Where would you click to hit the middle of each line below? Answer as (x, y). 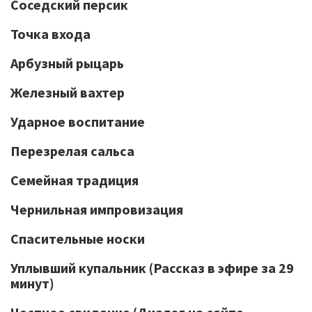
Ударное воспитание (78, 122)
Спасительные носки (78, 239)
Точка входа (50, 34)
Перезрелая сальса (72, 151)
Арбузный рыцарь (67, 63)
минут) (32, 283)
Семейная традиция (75, 180)
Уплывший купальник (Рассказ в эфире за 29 (152, 268)
